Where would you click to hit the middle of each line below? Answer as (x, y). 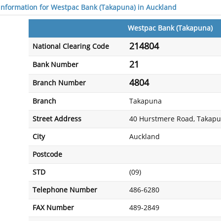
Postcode (47, 155)
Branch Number (59, 83)
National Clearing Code (71, 47)
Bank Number (55, 65)
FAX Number (53, 208)
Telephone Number (65, 190)
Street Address (57, 119)
